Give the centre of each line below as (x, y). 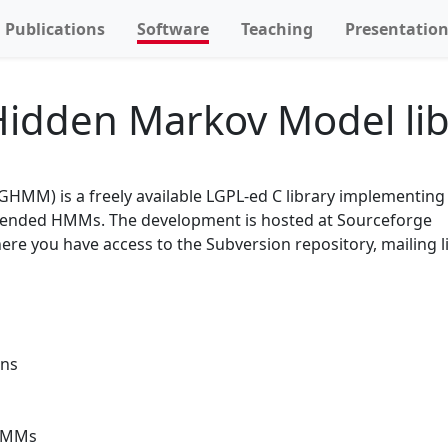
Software (173, 28)
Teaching (277, 28)
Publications (55, 28)
